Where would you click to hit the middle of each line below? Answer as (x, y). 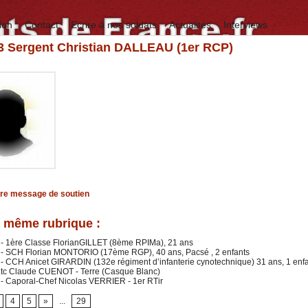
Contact (43, 25)
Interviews (245, 25)
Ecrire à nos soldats (115, 25)
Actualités (191, 25)
